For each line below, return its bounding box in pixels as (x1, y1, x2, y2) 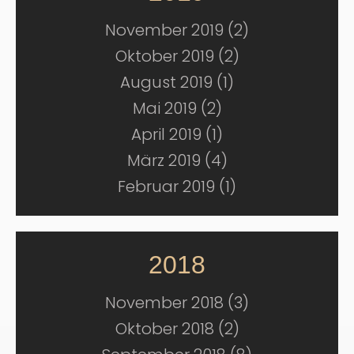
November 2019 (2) (105, 19, 249, 42)
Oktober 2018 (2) (115, 318, 239, 341)
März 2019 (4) (126, 149, 228, 172)
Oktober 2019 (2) (115, 45, 239, 68)
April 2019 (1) (131, 123, 223, 146)
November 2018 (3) (105, 292, 249, 314)
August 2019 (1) (120, 71, 234, 94)
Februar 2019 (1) (118, 175, 236, 198)
